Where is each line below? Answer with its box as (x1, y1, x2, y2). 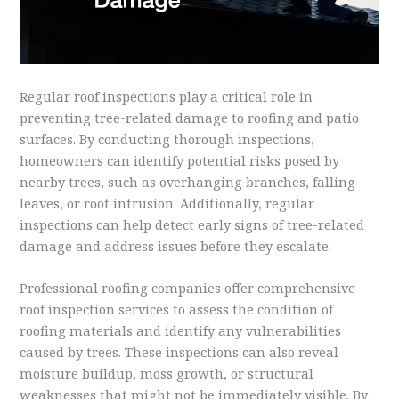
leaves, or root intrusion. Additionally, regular (20, 193, 315, 212)
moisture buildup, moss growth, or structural (20, 364, 314, 383)
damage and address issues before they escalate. (20, 236, 332, 255)
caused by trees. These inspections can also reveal (20, 343, 339, 362)
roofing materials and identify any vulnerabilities (20, 322, 342, 340)
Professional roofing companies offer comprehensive (20, 279, 356, 297)
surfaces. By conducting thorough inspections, (20, 129, 315, 148)
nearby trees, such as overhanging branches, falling (20, 172, 356, 191)
